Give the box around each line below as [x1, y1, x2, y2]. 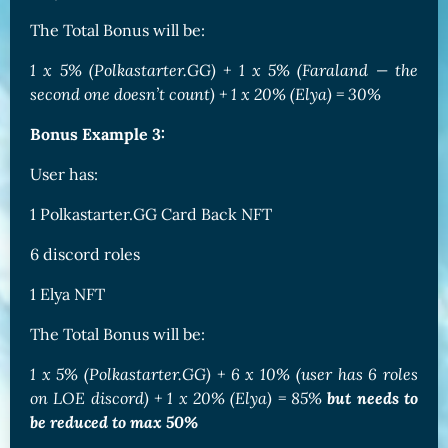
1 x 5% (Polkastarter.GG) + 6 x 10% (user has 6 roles [30, 364, 418, 385]
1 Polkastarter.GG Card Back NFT [30, 204, 272, 225]
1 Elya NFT [30, 284, 105, 305]
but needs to [327, 388, 419, 409]
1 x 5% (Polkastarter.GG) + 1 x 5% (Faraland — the [30, 60, 418, 81]
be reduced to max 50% [30, 412, 198, 433]
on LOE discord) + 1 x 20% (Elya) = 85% [30, 388, 328, 409]
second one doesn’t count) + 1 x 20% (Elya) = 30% [30, 84, 381, 105]
